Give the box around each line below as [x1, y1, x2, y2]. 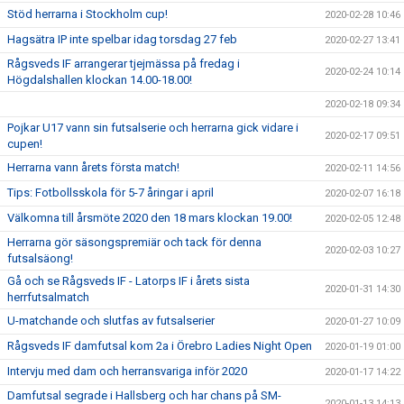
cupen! [7, 137, 42, 151]
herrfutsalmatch [7, 290, 89, 304]
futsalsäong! [7, 252, 73, 265]
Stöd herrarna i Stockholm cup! [7, 7, 168, 21]
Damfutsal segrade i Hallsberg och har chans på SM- [7, 389, 281, 402]
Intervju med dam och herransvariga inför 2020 [7, 364, 247, 378]
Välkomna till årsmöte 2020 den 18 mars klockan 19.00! [7, 211, 292, 225]
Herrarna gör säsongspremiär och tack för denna [7, 235, 262, 249]
